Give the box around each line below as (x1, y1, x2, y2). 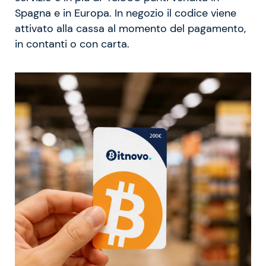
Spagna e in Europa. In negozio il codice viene (15, 6, 236, 20)
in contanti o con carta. (15, 37, 129, 50)
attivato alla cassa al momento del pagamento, (15, 21, 246, 35)
